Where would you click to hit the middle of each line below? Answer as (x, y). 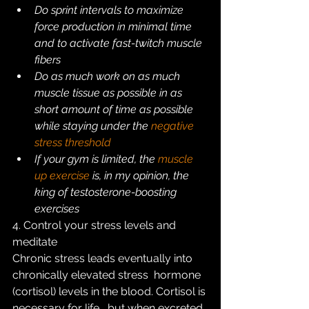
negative (174, 126)
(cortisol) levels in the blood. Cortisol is (110, 291)
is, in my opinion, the (141, 176)
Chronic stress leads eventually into (104, 258)
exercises (57, 209)
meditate (35, 242)
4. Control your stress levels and (96, 225)
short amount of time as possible (115, 109)
